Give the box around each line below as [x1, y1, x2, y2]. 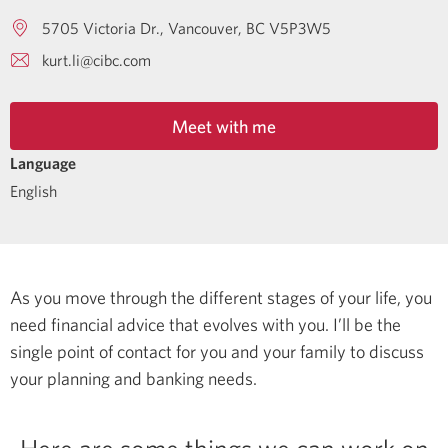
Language [10, 153, 76, 173]
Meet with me [172, 114, 276, 138]
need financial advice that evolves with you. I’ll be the [10, 312, 401, 336]
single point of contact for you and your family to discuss [10, 339, 424, 363]
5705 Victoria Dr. [42, 18, 160, 38]
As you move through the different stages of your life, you [10, 285, 432, 309]
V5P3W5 [269, 18, 331, 38]
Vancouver [168, 18, 238, 38]
